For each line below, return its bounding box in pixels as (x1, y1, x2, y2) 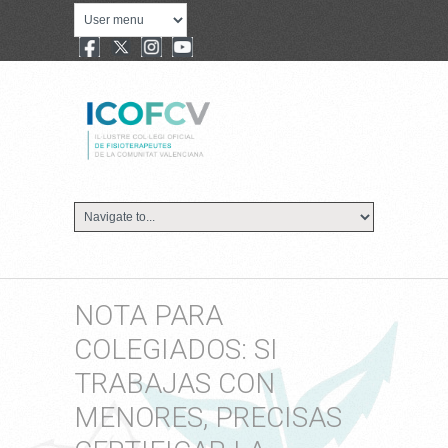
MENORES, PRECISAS (74, 400, 342, 434)
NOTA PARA (74, 298, 223, 332)
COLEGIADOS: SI (74, 332, 278, 366)
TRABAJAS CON (74, 366, 275, 400)
